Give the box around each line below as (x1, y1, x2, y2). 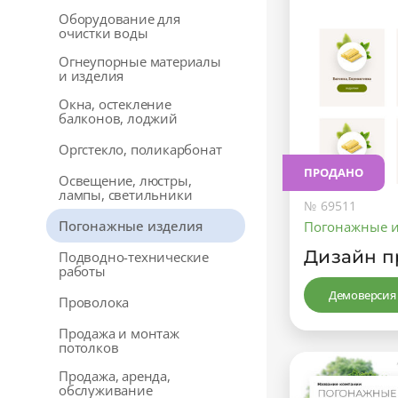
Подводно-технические (59, 248, 210, 266)
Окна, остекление (59, 95, 171, 113)
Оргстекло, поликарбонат (59, 140, 222, 158)
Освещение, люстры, (59, 171, 192, 189)
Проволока (59, 293, 130, 311)
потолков (59, 338, 119, 356)
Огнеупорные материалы (59, 52, 221, 70)
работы (59, 262, 106, 280)
